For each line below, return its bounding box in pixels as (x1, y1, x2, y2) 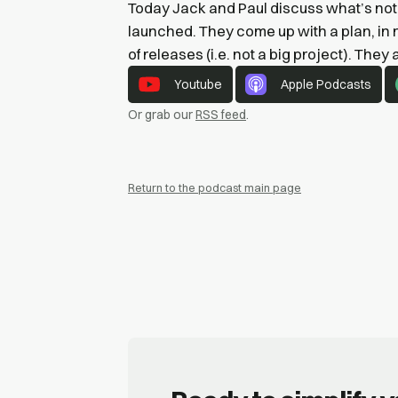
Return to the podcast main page (128, 179, 301, 195)
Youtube (173, 76, 222, 92)
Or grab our (128, 106, 195, 123)
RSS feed (195, 106, 246, 123)
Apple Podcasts (281, 76, 372, 92)
